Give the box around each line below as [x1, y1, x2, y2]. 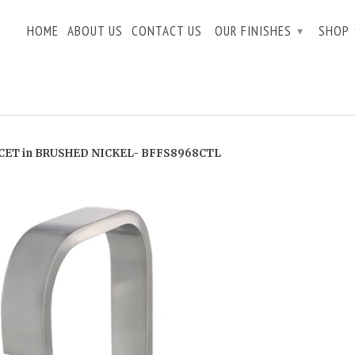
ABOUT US [67, 22, 123, 40]
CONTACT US [132, 22, 202, 40]
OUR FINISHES [215, 22, 296, 40]
